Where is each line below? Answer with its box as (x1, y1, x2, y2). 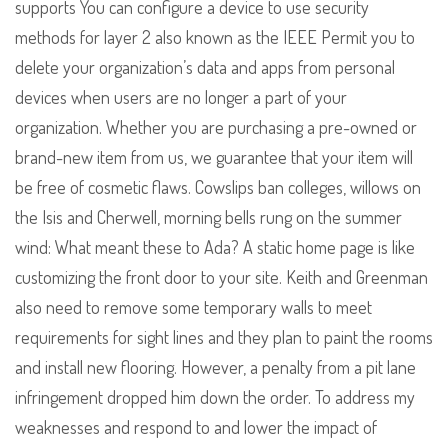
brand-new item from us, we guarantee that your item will (15, 146, 413, 169)
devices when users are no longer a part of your (15, 86, 347, 109)
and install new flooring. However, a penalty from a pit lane (15, 356, 416, 379)
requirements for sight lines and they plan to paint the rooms (15, 326, 433, 349)
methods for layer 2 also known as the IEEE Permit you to (15, 26, 415, 49)
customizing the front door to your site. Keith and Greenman (15, 266, 428, 289)
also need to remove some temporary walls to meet (15, 296, 372, 319)
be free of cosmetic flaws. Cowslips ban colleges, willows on (15, 176, 421, 199)
